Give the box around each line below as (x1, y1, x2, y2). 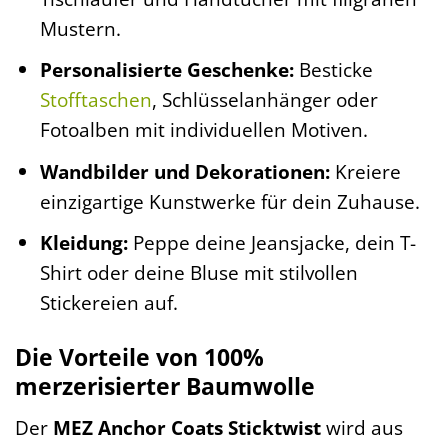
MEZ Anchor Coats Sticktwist (53, 413, 321, 441)
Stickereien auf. (39, 289, 178, 317)
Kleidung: (39, 229, 128, 257)
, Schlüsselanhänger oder (151, 86, 378, 114)
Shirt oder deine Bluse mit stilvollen (39, 259, 358, 287)
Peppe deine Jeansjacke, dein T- (127, 229, 416, 257)
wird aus (321, 413, 403, 441)
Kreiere (329, 157, 401, 185)
